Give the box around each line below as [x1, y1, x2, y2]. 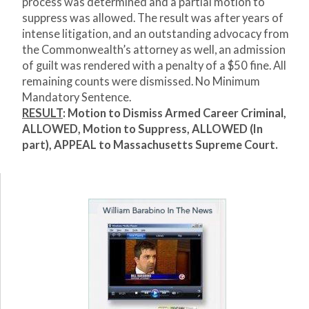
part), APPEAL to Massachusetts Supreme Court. [22, 138, 278, 152]
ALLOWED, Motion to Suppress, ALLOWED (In [22, 122, 263, 137]
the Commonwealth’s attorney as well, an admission [22, 43, 286, 57]
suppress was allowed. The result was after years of [22, 11, 283, 26]
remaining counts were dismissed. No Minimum [22, 74, 260, 89]
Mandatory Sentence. [22, 90, 131, 105]
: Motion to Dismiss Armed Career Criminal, [63, 106, 286, 121]
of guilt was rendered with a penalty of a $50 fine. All [22, 59, 286, 73]
